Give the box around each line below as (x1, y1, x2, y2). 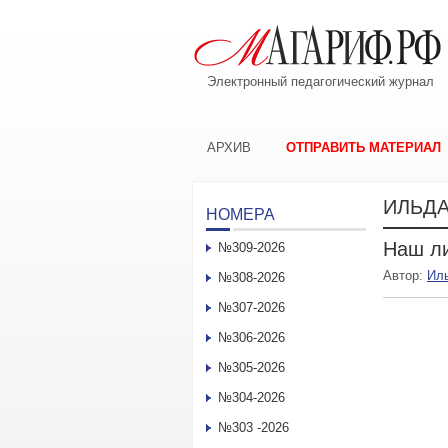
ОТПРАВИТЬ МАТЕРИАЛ (286, 140, 441, 155)
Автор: (383, 268, 427, 283)
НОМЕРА (206, 206, 275, 223)
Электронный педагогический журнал (207, 74, 434, 89)
